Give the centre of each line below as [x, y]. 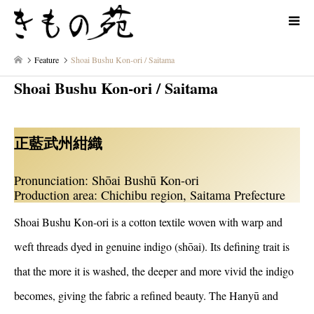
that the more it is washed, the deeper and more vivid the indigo [154, 271]
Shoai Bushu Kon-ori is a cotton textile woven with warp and [148, 222]
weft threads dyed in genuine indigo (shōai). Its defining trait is [152, 247]
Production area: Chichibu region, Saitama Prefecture [150, 195]
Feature [47, 60]
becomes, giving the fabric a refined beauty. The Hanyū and [146, 296]
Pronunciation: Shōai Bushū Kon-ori [107, 180]
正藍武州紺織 [58, 143]
